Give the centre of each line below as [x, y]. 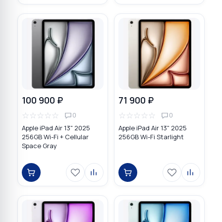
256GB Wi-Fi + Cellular [55, 137]
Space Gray [39, 146]
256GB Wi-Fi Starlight [151, 137]
